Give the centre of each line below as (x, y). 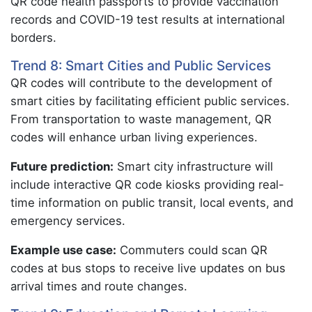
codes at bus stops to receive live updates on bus (148, 268)
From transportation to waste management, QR (141, 119)
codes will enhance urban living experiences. (134, 137)
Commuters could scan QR (192, 250)
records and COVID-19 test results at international (148, 19)
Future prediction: (62, 166)
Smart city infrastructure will (193, 166)
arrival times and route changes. (99, 286)
